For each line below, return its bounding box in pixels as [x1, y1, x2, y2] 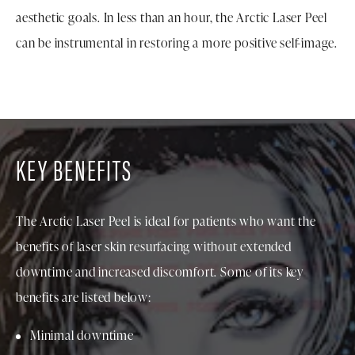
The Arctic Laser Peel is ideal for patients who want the [16, 212, 316, 231]
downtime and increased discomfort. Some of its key [16, 263, 303, 281]
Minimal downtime [30, 326, 134, 345]
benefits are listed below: [16, 288, 151, 307]
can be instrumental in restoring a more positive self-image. [16, 34, 338, 52]
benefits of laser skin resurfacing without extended [16, 238, 292, 256]
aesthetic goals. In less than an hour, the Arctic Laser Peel [16, 9, 327, 27]
